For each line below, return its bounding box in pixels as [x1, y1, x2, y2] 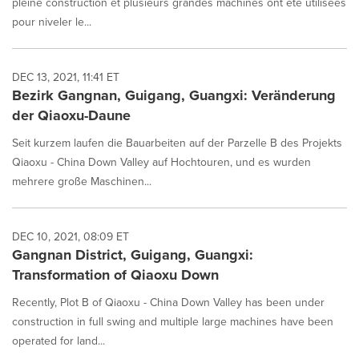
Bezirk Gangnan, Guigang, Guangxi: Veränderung [12, 85, 336, 106]
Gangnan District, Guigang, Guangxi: [12, 244, 253, 265]
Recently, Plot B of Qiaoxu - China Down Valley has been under [12, 294, 325, 311]
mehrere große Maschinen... [12, 173, 151, 190]
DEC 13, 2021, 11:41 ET [12, 69, 119, 86]
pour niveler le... [12, 14, 91, 30]
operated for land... [12, 333, 105, 349]
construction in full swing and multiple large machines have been [12, 313, 333, 330]
